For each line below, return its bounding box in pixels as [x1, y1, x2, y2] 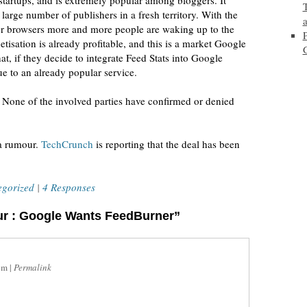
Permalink [14, 261, 51, 273]
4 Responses [42, 180, 95, 194]
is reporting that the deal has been [93, 137, 240, 151]
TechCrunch [41, 137, 93, 151]
